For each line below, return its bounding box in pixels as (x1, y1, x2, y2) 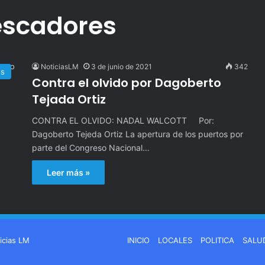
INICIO (127, 235, 150, 245)
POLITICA (201, 235, 234, 245)
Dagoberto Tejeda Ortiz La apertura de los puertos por (32, 128, 243, 139)
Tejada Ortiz (32, 91, 106, 108)
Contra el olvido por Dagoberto (32, 74, 221, 91)
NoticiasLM (41, 62, 79, 71)
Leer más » (47, 167, 90, 177)
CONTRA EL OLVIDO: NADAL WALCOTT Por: (32, 115, 214, 125)
